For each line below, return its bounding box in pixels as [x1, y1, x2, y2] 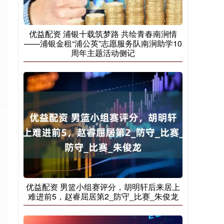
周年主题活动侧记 [71, 47, 135, 58]
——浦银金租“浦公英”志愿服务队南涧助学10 [24, 37, 182, 49]
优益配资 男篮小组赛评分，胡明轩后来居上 [26, 180, 180, 192]
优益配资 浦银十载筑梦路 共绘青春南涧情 [29, 28, 177, 39]
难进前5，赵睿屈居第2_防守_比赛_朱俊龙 [27, 190, 178, 202]
